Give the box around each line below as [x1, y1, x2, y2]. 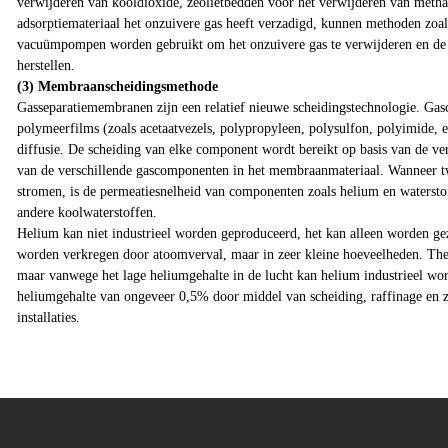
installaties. [17, 310, 80, 326]
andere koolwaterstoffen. [17, 205, 157, 221]
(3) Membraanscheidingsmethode [17, 79, 218, 95]
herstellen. [17, 58, 75, 74]
